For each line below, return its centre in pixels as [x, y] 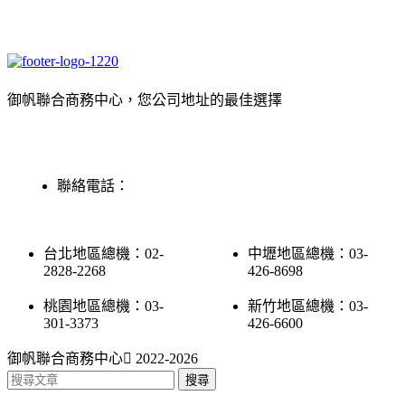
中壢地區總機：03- [308, 254]
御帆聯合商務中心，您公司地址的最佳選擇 [145, 100]
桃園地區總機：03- [104, 306]
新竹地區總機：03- [308, 306]
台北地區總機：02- [104, 254]
